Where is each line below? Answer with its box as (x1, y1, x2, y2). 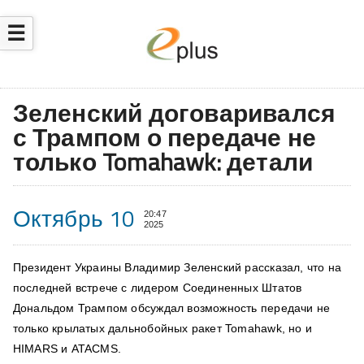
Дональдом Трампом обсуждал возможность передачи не (12, 301, 331, 315)
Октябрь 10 (12, 201, 136, 236)
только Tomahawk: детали (12, 143, 314, 181)
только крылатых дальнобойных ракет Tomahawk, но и (12, 322, 312, 336)
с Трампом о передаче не (12, 119, 317, 157)
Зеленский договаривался (12, 94, 336, 132)
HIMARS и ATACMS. (12, 342, 122, 356)
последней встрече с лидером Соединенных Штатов (12, 281, 302, 295)
